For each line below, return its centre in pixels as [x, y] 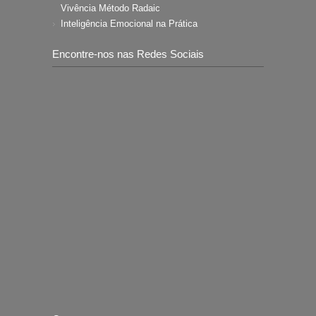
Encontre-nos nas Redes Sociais [128, 54]
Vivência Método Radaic [110, 8]
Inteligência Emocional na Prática [129, 24]
